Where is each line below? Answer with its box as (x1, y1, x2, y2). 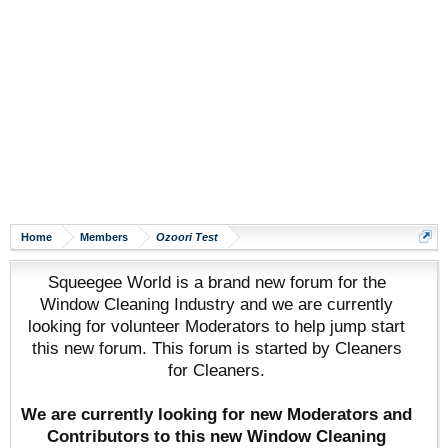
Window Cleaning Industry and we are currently (40, 294, 393, 314)
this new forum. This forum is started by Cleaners (31, 338, 402, 358)
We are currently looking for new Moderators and (21, 404, 412, 424)
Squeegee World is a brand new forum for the (47, 272, 386, 292)
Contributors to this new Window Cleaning (47, 426, 386, 446)
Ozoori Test (156, 231, 218, 243)
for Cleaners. (168, 360, 265, 380)
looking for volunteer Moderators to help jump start (28, 316, 405, 336)
